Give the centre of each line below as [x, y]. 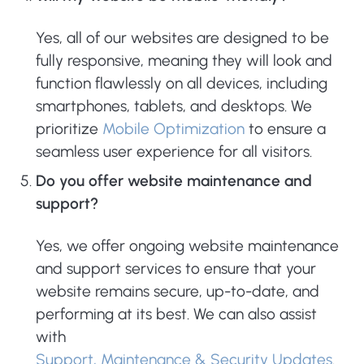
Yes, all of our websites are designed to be [182, 38]
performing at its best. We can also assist [176, 314]
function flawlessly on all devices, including [182, 83]
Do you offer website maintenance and [174, 181]
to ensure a [285, 129]
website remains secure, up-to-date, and [178, 291]
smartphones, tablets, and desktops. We [174, 106]
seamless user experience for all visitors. [174, 152]
